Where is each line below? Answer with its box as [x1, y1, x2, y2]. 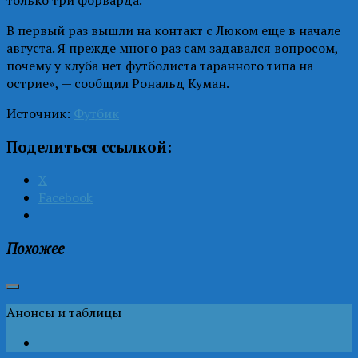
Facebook [38, 189, 93, 207]
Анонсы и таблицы [6, 303, 121, 321]
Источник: [6, 104, 74, 122]
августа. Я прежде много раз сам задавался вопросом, [6, 38, 338, 57]
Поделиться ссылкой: [6, 137, 172, 157]
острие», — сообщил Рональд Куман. [6, 74, 229, 92]
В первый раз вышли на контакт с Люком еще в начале [6, 21, 340, 39]
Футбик [74, 104, 119, 122]
